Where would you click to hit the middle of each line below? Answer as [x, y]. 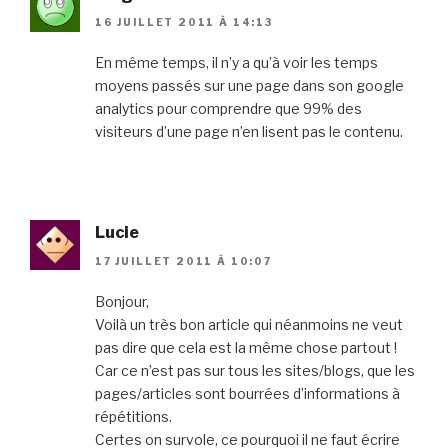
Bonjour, [122, 301]
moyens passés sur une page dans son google [249, 86]
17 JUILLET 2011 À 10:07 [183, 260]
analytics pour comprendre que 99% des [228, 109]
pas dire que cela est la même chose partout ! [246, 347]
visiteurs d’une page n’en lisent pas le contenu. [249, 132]
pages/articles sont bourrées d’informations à [247, 393]
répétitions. [133, 416]
